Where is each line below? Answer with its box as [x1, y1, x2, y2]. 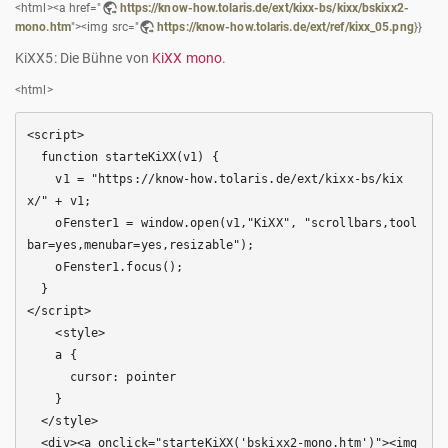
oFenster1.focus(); [27, 260, 56, 275]
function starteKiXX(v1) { [27, 150, 42, 165]
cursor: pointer [27, 370, 70, 385]
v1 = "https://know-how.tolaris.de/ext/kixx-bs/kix [27, 172, 56, 187]
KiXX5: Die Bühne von [15, 50, 153, 67]
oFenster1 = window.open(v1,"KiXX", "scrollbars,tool [27, 216, 56, 231]
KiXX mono [152, 50, 223, 67]
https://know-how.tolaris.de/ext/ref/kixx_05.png [157, 20, 414, 35]
